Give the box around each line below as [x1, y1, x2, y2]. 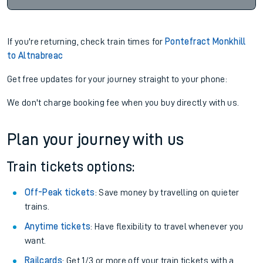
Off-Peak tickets [25, 188, 95, 197]
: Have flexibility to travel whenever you [90, 222, 244, 231]
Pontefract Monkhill [165, 37, 246, 46]
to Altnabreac [7, 51, 63, 60]
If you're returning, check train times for [7, 37, 166, 46]
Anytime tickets [25, 222, 91, 231]
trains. [25, 202, 50, 211]
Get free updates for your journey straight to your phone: [7, 75, 227, 84]
